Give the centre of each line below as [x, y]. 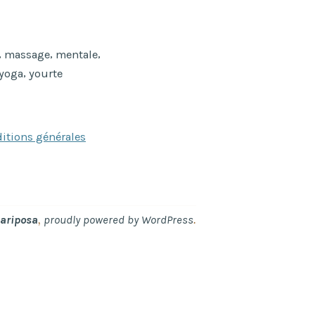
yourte [46, 74]
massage [27, 55]
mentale [77, 55]
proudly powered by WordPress [118, 220]
